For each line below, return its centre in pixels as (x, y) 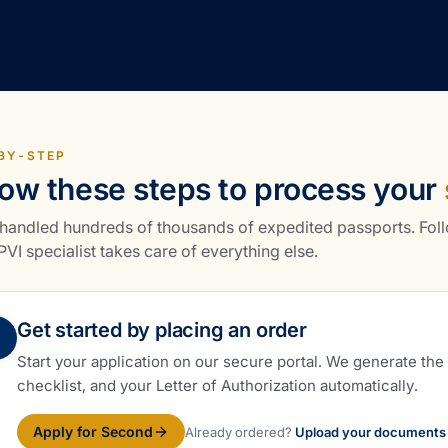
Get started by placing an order (162, 330)
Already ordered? (238, 431)
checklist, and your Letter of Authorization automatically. (217, 385)
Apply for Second (93, 431)
